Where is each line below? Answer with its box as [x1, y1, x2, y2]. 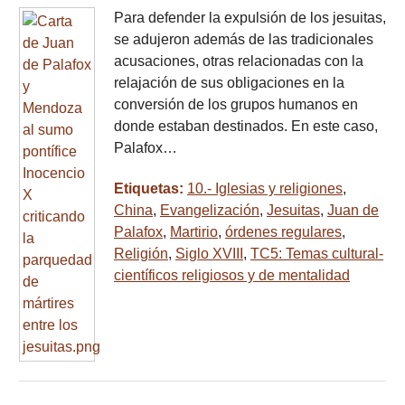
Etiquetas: [114, 181, 187, 197]
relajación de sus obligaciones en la [114, 75, 344, 91]
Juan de [327, 202, 379, 219]
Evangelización [160, 202, 259, 219]
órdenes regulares [225, 224, 342, 240]
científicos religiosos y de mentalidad [114, 268, 350, 284]
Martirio [170, 224, 218, 240]
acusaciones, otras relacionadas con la [114, 53, 363, 70]
